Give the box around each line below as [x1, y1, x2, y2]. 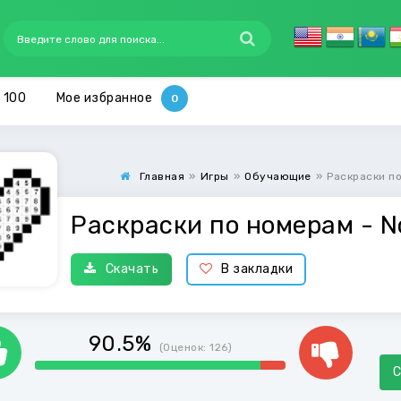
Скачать [105, 261, 158, 277]
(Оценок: [158, 341, 210, 354]
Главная [139, 170, 184, 183]
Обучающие [244, 170, 311, 183]
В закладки [221, 261, 293, 277]
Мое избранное [55, 90, 152, 106]
